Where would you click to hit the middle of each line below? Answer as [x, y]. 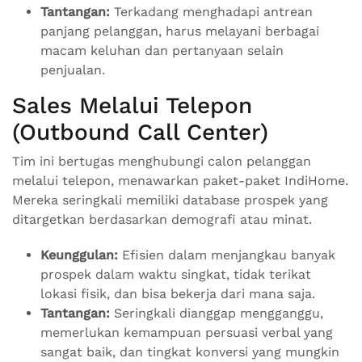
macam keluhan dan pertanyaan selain [162, 51]
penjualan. [73, 70]
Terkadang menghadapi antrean [211, 12]
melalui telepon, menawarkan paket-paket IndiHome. [180, 181]
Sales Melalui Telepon [132, 106]
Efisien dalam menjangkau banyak [227, 255]
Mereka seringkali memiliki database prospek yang [170, 200]
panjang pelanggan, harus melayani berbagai [180, 32]
